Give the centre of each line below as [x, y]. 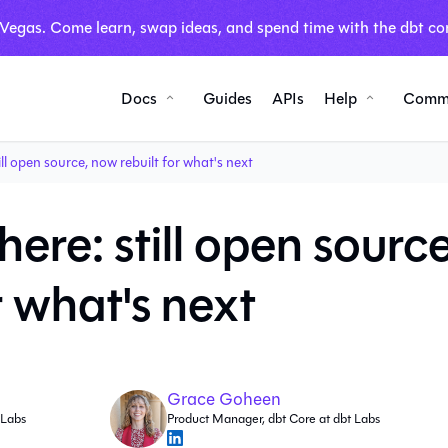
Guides [227, 98]
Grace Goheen [224, 399]
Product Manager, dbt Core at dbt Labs [274, 419]
